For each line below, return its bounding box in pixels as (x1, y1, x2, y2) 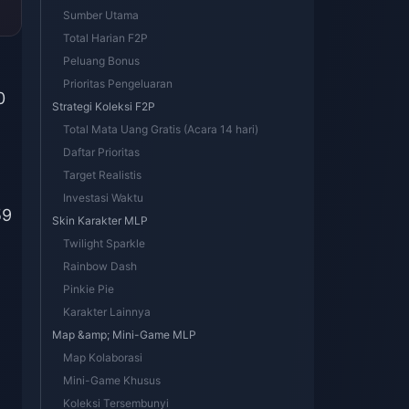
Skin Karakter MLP (52, 214, 148, 227)
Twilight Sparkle (63, 236, 145, 250)
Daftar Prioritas (63, 145, 140, 159)
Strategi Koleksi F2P (52, 100, 155, 113)
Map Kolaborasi (63, 351, 142, 364)
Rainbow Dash (63, 259, 137, 273)
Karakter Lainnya (63, 305, 151, 319)
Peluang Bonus (63, 54, 140, 68)
